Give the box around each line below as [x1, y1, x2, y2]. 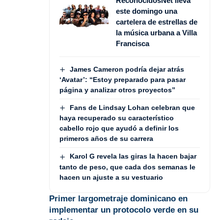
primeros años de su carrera [59, 135, 153, 143]
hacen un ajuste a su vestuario [59, 173, 163, 181]
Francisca [116, 39, 149, 48]
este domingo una [116, 6, 177, 15]
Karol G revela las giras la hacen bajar [69, 152, 196, 161]
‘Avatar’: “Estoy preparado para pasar [59, 76, 186, 84]
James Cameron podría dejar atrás [69, 65, 184, 73]
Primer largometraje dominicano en [49, 193, 188, 203]
